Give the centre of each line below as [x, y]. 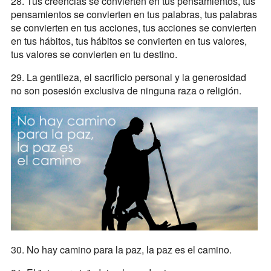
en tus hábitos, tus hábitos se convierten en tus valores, [129, 41]
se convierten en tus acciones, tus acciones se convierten [133, 28]
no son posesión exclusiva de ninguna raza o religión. [126, 91]
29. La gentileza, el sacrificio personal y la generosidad [128, 77]
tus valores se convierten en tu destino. [94, 54]
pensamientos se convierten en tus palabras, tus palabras [134, 15]
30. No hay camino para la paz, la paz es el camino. [121, 250]
